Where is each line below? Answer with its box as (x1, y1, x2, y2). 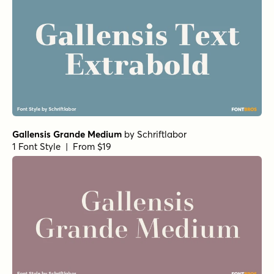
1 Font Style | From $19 (12, 140, 111, 152)
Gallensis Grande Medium (12, 128, 122, 140)
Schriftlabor (137, 128, 187, 140)
